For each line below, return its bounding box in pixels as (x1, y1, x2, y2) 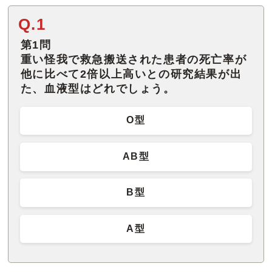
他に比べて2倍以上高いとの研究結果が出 (20, 68, 242, 81)
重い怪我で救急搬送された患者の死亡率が (20, 53, 247, 66)
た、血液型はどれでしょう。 (20, 83, 175, 95)
